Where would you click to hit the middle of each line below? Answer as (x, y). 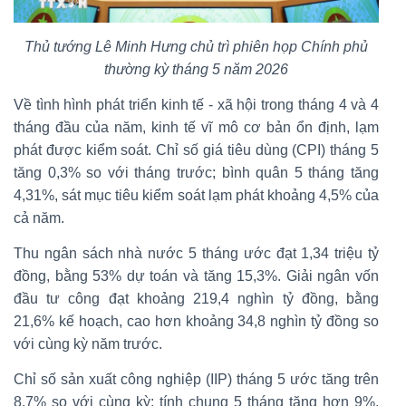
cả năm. (39, 218)
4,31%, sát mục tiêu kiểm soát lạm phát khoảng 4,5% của (196, 196)
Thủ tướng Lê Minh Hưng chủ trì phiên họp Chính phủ (196, 47)
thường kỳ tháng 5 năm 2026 (196, 70)
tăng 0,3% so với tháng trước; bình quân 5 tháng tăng (196, 173)
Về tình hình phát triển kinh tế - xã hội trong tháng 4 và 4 (196, 105)
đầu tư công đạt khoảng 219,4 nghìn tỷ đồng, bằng (196, 299)
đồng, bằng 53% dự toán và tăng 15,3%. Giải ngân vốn (196, 276)
